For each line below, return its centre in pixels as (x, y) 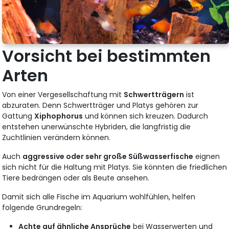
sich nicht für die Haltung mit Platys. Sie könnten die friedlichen (115, 167)
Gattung (18, 116)
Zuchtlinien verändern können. (56, 138)
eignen (207, 157)
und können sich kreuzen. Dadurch (146, 116)
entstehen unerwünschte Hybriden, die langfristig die (97, 127)
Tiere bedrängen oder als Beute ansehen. (76, 178)
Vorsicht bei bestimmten (107, 56)
